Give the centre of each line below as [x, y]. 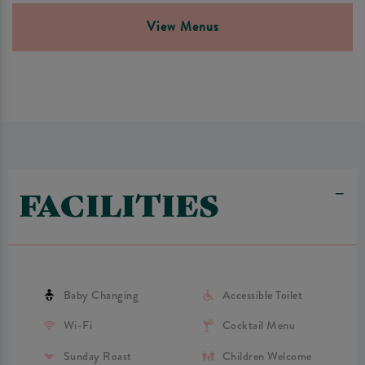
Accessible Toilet [262, 296]
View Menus [182, 27]
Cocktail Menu [259, 326]
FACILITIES [120, 203]
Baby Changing [101, 296]
